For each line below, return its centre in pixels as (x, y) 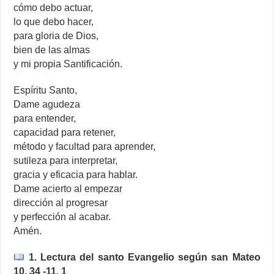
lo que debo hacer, (54, 22)
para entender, (45, 119)
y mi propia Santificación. (68, 64)
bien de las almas (52, 50)
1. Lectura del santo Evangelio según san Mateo (143, 257)
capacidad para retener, (65, 133)
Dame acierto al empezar (68, 189)
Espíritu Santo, (46, 91)
